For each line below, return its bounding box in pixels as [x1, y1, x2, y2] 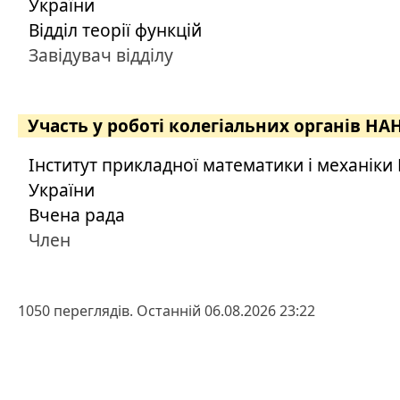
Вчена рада [29, 203, 125, 227]
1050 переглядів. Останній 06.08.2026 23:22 [18, 301, 315, 321]
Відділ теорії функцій [29, 18, 202, 42]
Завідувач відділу [29, 43, 173, 67]
